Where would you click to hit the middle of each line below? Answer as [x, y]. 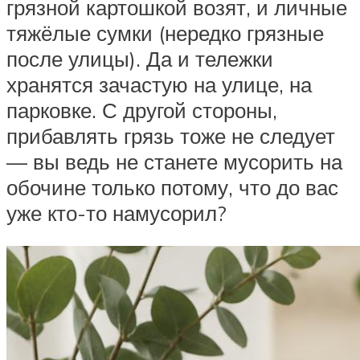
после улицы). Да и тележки [140, 58]
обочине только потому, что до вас [172, 187]
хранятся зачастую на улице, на [159, 84]
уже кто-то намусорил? [117, 213]
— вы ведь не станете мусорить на [174, 161]
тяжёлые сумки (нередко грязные [165, 33]
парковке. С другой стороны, [142, 110]
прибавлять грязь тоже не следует [171, 135]
